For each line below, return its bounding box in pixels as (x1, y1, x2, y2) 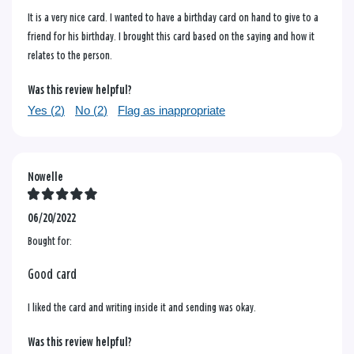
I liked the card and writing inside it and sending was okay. (28, 301, 256, 314)
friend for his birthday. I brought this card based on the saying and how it (28, 30, 314, 43)
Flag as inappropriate (118, 103, 225, 117)
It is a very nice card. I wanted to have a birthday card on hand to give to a (28, 11, 318, 24)
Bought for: (28, 235, 72, 247)
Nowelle (28, 171, 63, 183)
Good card (28, 267, 77, 282)
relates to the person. (28, 49, 112, 62)
